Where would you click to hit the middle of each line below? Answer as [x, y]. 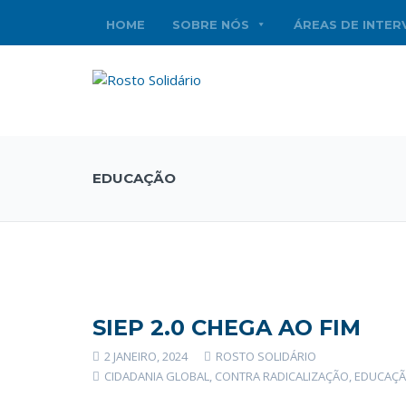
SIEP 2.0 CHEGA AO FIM [227, 328]
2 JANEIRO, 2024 [145, 356]
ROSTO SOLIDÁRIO [265, 356]
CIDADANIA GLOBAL [157, 376]
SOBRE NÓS [211, 24]
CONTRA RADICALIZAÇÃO [282, 376]
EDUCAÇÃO [134, 178]
